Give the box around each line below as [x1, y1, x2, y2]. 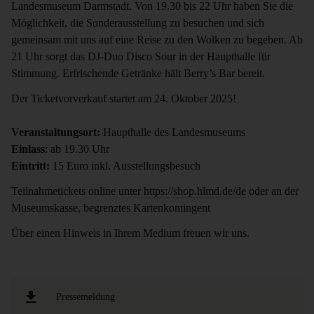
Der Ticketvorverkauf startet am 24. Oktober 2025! [11, 93, 236, 104]
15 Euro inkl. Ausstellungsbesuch [50, 160, 200, 172]
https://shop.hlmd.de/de [141, 185, 246, 197]
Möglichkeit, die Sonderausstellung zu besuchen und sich [11, 17, 264, 29]
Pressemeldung [56, 292, 115, 302]
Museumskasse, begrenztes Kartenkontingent [11, 202, 210, 214]
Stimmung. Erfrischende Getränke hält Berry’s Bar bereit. [11, 67, 265, 79]
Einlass [11, 143, 45, 155]
